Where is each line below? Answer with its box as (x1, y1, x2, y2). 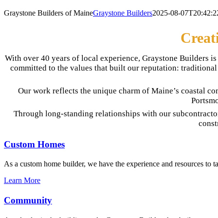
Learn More (4, 176, 40, 185)
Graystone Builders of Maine (4, 8, 93, 17)
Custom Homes (4, 139, 65, 149)
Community (4, 195, 52, 206)
